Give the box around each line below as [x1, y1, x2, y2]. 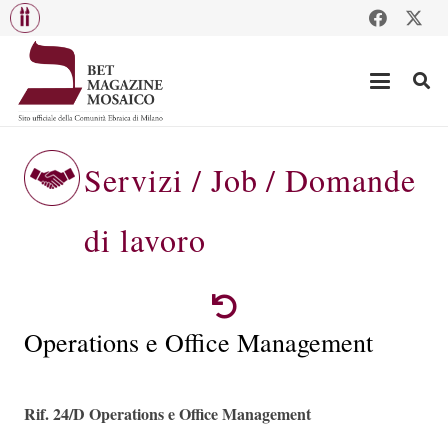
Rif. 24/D [24, 402, 89, 425]
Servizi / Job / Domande [84, 158, 417, 201]
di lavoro [84, 218, 206, 261]
